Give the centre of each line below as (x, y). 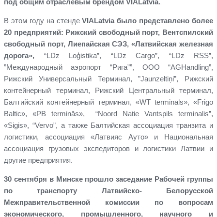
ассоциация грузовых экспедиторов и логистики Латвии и (108, 148)
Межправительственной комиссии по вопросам (108, 202)
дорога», (24, 55)
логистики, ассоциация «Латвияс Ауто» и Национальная (108, 137)
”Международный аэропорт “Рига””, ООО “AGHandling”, (108, 67)
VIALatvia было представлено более (147, 20)
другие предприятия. (38, 160)
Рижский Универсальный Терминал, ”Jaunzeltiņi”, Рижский (108, 78)
